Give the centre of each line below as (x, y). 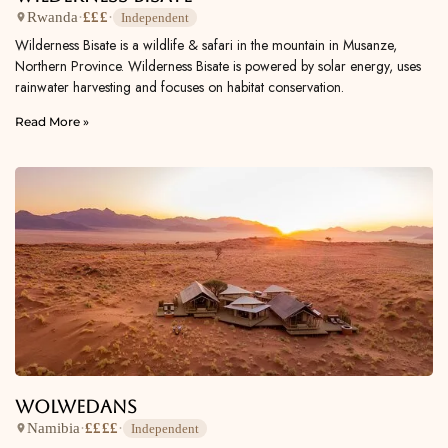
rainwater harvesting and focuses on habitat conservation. (179, 86)
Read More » (52, 121)
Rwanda (52, 17)
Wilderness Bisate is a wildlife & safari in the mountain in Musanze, (206, 44)
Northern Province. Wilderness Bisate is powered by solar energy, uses (218, 65)
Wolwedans (76, 406)
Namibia (53, 428)
